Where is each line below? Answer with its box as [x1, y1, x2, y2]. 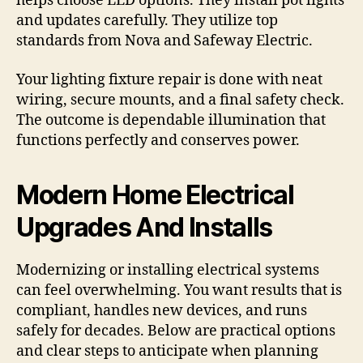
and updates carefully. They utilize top [16, 11, 278, 31]
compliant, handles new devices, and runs [16, 301, 307, 320]
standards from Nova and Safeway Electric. [16, 32, 313, 51]
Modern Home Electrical [16, 178, 294, 211]
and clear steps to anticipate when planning [16, 341, 318, 361]
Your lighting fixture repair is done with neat [16, 70, 322, 89]
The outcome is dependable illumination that [16, 110, 326, 130]
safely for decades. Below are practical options [16, 321, 335, 340]
